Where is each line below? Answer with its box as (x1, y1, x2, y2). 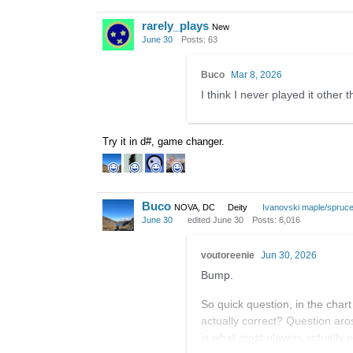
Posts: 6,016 (252, 215, 300, 225)
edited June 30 (188, 215, 243, 225)
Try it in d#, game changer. (102, 135, 225, 147)
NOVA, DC (174, 203, 215, 213)
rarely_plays (142, 19, 209, 32)
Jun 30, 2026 (261, 249, 317, 261)
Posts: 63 (181, 35, 217, 44)
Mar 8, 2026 (231, 69, 282, 80)
